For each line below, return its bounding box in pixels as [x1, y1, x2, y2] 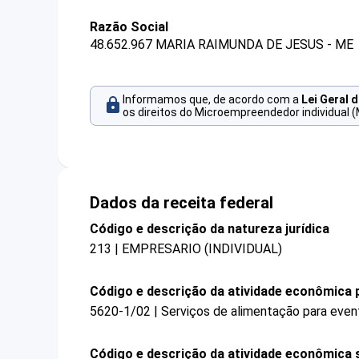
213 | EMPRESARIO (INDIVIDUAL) [90, 240, 282, 256]
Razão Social [90, 19, 168, 34]
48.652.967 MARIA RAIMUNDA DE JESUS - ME [90, 37, 353, 53]
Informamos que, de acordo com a [123, 93, 301, 107]
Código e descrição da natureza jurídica [90, 220, 329, 236]
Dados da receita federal [90, 192, 273, 212]
